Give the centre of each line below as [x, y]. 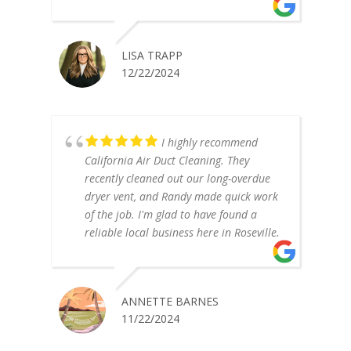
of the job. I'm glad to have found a [170, 214]
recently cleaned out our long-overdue [177, 178]
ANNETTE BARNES [170, 301]
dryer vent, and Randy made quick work [181, 196]
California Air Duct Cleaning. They [166, 160]
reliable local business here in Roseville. [182, 232]
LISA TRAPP [152, 55]
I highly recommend [209, 142]
